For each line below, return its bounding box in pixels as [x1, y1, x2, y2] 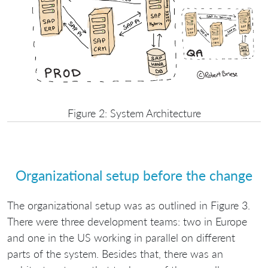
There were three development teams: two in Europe [7, 214, 247, 228]
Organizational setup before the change [16, 167, 252, 184]
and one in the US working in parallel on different [7, 230, 235, 244]
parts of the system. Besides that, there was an [7, 246, 223, 260]
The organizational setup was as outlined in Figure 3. [7, 198, 250, 212]
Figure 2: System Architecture [67, 106, 201, 120]
